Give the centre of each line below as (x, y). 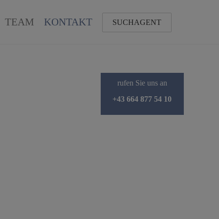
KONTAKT (68, 22)
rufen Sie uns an (142, 83)
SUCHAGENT (137, 22)
